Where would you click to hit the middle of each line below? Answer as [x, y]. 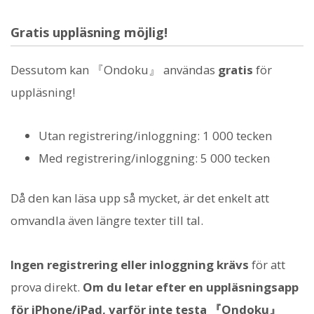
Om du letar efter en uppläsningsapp [191, 287]
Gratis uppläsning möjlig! [89, 33]
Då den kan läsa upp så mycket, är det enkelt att [140, 198]
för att [267, 264]
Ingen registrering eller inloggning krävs [130, 264]
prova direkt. [47, 287]
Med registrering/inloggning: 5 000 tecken [154, 158]
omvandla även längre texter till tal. [107, 221]
